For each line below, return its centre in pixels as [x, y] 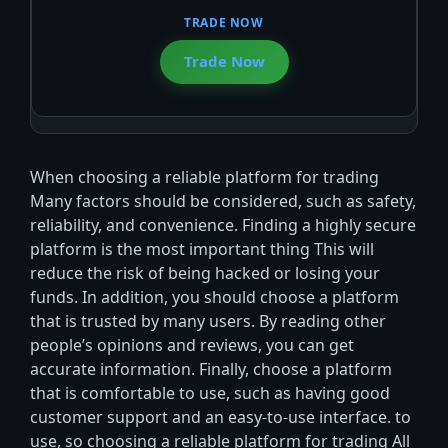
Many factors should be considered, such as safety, [223, 202]
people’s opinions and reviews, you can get [192, 346]
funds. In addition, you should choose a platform [214, 298]
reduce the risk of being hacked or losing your [205, 274]
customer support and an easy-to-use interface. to [220, 418]
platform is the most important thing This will [202, 250]
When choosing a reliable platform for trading [204, 178]
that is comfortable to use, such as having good [210, 394]
